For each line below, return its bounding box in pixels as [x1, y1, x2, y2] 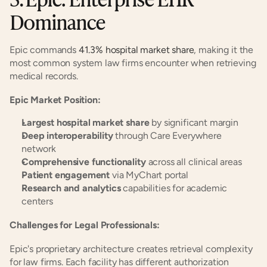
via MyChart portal [110, 169, 189, 181]
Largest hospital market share [21, 117, 150, 128]
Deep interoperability [21, 130, 113, 141]
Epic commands [10, 44, 79, 55]
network [21, 143, 56, 154]
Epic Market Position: [10, 94, 101, 105]
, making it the [194, 44, 254, 55]
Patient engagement [21, 169, 110, 181]
